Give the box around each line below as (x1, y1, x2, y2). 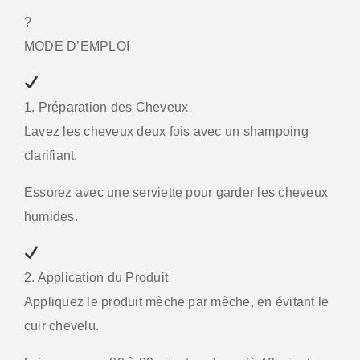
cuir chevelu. (24, 318, 100, 333)
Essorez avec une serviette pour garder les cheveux (24, 185, 328, 199)
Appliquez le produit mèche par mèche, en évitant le (24, 294, 329, 309)
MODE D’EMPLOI (24, 39, 130, 53)
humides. (24, 209, 78, 223)
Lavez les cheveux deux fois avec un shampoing (24, 124, 309, 138)
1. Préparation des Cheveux (24, 100, 189, 114)
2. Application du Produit (24, 270, 168, 284)
